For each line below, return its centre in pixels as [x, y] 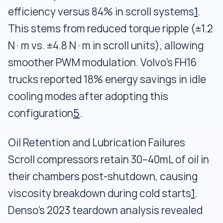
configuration [41, 113]
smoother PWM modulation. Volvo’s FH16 [102, 62]
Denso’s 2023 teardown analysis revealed [105, 210]
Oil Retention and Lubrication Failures [97, 143]
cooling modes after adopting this [88, 96]
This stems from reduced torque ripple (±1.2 [111, 29]
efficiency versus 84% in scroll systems [101, 12]
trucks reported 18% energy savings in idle [107, 79]
